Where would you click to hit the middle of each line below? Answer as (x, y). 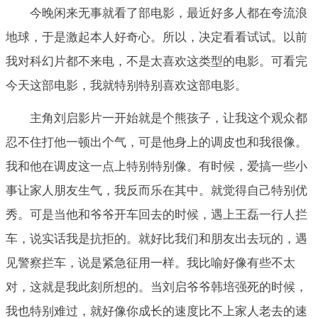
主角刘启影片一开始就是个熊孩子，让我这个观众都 (169, 118)
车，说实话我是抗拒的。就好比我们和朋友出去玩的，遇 (157, 238)
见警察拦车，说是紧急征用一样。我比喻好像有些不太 (150, 263)
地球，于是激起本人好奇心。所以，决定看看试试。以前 (157, 37)
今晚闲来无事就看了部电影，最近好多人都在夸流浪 (169, 13)
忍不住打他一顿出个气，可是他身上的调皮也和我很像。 (157, 142)
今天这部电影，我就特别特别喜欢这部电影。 (126, 85)
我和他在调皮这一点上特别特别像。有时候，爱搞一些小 (157, 166)
